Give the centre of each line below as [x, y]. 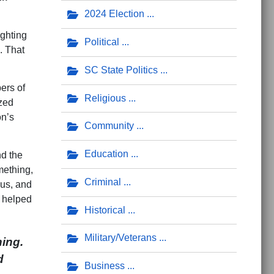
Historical [105, 210]
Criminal [102, 182]
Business [104, 266]
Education [106, 154]
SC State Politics [121, 70]
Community [109, 126]
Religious [105, 98]
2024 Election [114, 14]
